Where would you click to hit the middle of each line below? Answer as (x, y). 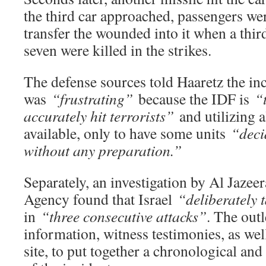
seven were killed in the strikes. (118, 50)
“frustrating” (92, 98)
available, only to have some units (127, 133)
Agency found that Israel (101, 199)
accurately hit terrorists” (99, 115)
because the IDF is (194, 98)
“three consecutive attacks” (124, 216)
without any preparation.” (103, 150)
